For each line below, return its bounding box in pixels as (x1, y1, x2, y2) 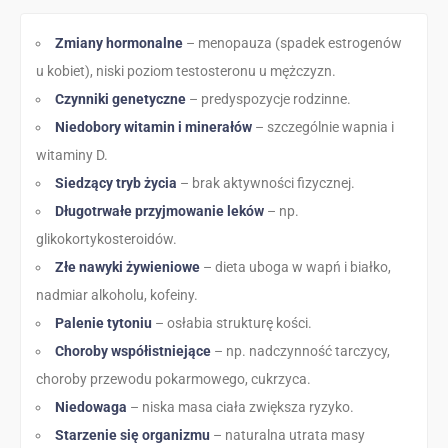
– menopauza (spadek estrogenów (183, 34, 402, 51)
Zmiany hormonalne (55, 34, 183, 51)
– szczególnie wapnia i (252, 118, 394, 135)
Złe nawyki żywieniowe (55, 258, 200, 275)
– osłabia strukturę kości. (152, 314, 312, 331)
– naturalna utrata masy (210, 426, 365, 443)
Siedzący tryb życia (55, 174, 177, 191)
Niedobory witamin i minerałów (55, 118, 252, 135)
